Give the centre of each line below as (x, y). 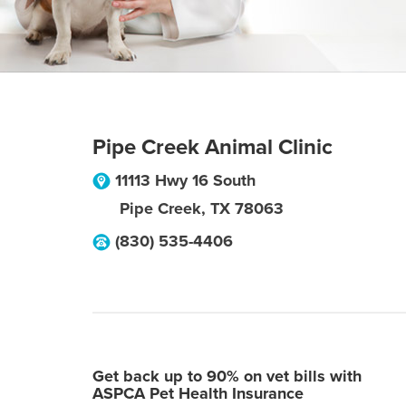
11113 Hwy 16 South (185, 180)
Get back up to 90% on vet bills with (227, 376)
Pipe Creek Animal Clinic (213, 147)
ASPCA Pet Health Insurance (198, 393)
